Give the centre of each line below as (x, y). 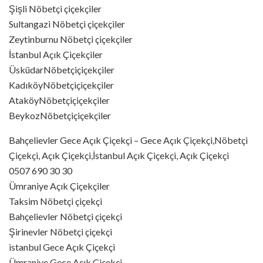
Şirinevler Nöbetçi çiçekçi (60, 231)
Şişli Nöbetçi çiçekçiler (55, 8)
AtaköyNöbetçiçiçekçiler (59, 100)
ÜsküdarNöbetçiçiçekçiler (62, 69)
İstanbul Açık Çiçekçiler (56, 54)
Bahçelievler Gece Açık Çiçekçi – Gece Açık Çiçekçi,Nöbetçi (128, 140)
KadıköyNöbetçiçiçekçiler (61, 85)
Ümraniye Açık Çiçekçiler (59, 186)
